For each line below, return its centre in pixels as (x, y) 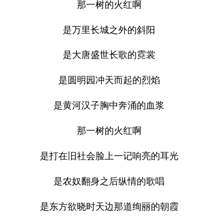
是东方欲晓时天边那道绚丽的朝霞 (109, 206)
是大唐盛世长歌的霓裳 (109, 55)
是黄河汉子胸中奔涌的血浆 (109, 106)
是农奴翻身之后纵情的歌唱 (109, 181)
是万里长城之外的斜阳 (109, 30)
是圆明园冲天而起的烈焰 (109, 80)
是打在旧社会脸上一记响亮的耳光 (109, 156)
